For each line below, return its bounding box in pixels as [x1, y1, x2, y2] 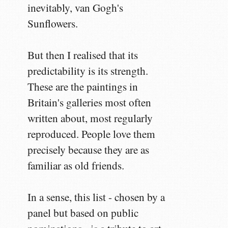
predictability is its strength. [27, 63, 149, 78]
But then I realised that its [27, 47, 138, 62]
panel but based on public [27, 205, 139, 220]
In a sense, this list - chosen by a [27, 189, 165, 204]
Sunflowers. [27, 16, 78, 31]
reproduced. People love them [27, 126, 156, 141]
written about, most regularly [27, 110, 153, 125]
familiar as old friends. [27, 158, 125, 173]
